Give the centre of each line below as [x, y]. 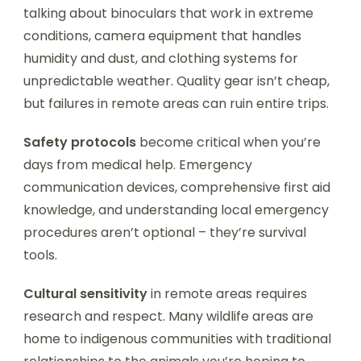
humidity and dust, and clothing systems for [161, 58]
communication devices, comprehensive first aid [177, 187]
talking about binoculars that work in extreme [168, 13]
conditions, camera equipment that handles [162, 35]
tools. [40, 255]
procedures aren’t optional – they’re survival [165, 232]
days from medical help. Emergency [138, 164]
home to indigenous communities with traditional [177, 338]
